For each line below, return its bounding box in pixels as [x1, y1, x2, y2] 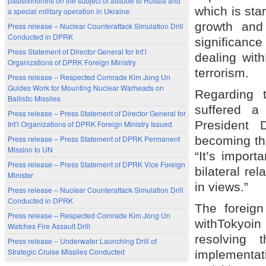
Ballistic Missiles [8, 93, 61, 103]
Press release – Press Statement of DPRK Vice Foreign [8, 159, 185, 169]
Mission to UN [8, 144, 53, 154]
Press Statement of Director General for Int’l [8, 46, 147, 56]
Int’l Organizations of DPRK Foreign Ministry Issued [8, 118, 172, 129]
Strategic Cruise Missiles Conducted [8, 246, 125, 256]
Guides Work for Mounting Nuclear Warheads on [8, 82, 164, 93]
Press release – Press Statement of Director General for [8, 107, 186, 118]
